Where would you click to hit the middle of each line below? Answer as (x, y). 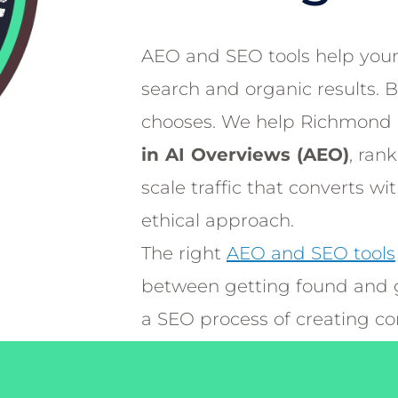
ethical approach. (217, 220)
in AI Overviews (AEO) (245, 154)
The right (183, 253)
